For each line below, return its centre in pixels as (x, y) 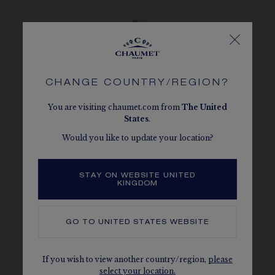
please (220, 259)
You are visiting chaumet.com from (114, 107)
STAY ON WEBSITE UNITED (137, 176)
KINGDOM (137, 184)
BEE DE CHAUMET (95, 248)
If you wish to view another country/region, (125, 259)
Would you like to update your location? (137, 138)
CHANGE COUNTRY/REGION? (137, 83)
